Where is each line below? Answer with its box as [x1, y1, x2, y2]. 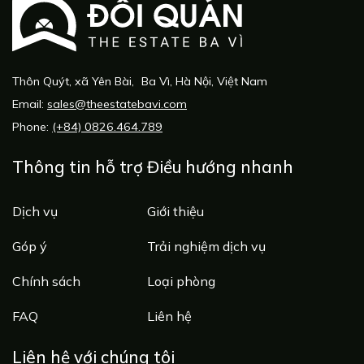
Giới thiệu [147, 202, 205, 219]
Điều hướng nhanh [147, 155, 294, 177]
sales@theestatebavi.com [47, 97, 187, 112]
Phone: [12, 119, 52, 135]
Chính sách [12, 272, 80, 289]
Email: [12, 97, 47, 112]
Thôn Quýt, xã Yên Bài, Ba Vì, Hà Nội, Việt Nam [12, 74, 267, 89]
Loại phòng [147, 272, 216, 289]
